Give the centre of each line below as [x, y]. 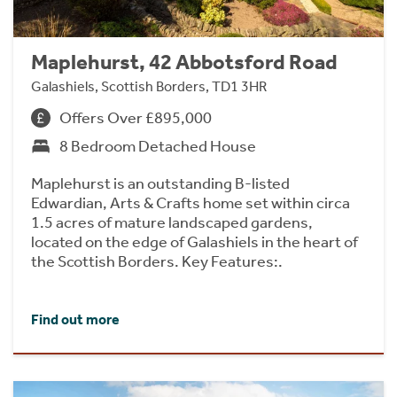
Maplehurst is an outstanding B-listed [160, 183]
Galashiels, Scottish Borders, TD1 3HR [149, 86]
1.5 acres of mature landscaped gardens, [172, 222]
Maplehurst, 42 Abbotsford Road [184, 62]
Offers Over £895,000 [136, 117]
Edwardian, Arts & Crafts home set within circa [191, 202]
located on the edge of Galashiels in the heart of [195, 241]
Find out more [75, 319]
